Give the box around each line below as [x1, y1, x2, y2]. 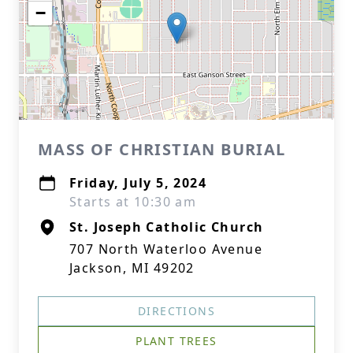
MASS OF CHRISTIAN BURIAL [38, 139, 286, 160]
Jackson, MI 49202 [69, 259, 195, 277]
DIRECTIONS [138, 303, 215, 318]
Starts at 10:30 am [69, 193, 197, 210]
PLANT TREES [136, 333, 217, 348]
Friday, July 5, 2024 [69, 174, 206, 191]
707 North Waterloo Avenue [69, 240, 262, 258]
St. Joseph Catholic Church [69, 218, 264, 236]
